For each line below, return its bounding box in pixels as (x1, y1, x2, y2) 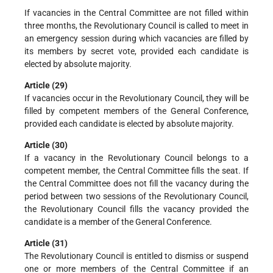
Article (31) (24, 238, 68, 248)
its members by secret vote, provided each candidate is (24, 46, 249, 56)
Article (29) (24, 80, 68, 90)
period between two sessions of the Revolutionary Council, (24, 191, 249, 201)
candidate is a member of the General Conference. (24, 216, 212, 227)
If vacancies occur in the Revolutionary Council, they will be (24, 93, 249, 103)
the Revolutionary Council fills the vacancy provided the (24, 204, 249, 214)
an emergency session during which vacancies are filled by (24, 33, 249, 43)
